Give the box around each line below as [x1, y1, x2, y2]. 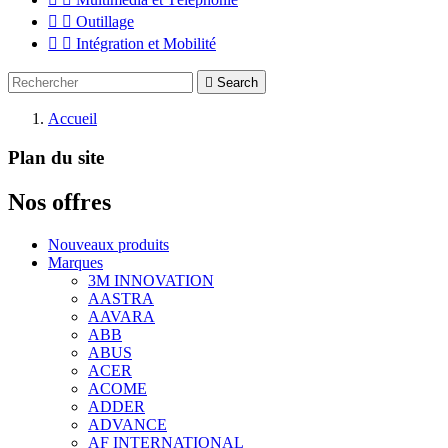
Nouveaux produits [48, 235, 169, 253]
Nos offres [8, 188, 111, 215]
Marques [48, 253, 103, 271]
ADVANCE [88, 415, 167, 433]
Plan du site [8, 146, 104, 168]
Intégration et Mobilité [76, 35, 216, 52]
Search [217, 75, 258, 90]
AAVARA [88, 307, 155, 325]
